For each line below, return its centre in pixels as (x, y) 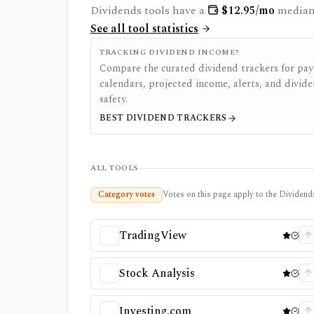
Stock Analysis (157, 273)
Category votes (127, 194)
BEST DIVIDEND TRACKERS (163, 118)
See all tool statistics (144, 29)
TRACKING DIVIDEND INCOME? (170, 52)
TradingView (153, 235)
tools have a (173, 11)
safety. (114, 99)
